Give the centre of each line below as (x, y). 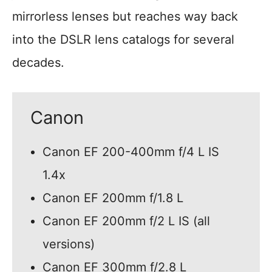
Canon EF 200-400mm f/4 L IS (131, 152)
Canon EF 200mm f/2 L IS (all (126, 221)
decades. (38, 63)
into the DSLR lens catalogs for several (123, 40)
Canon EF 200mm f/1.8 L (113, 198)
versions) (69, 244)
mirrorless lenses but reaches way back (125, 17)
